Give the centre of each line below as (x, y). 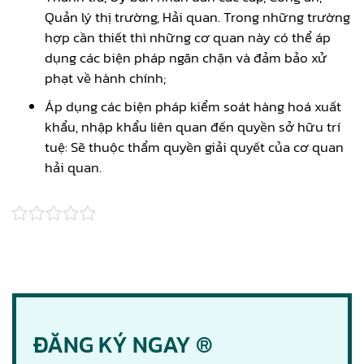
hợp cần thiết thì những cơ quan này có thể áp (188, 37)
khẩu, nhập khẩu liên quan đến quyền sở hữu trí (193, 126)
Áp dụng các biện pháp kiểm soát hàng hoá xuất (193, 106)
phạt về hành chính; (105, 78)
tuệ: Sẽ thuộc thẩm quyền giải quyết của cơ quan (194, 147)
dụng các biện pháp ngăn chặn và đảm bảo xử (186, 57)
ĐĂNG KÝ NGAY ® (123, 344)
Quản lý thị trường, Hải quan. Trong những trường (197, 17)
